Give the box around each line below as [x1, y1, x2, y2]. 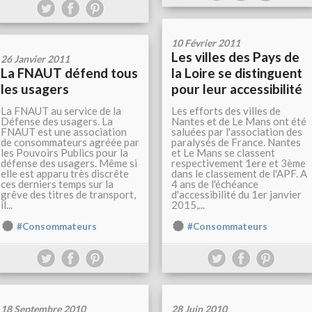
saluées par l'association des [171, 125, 302, 139]
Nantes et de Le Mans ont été [171, 115, 306, 128]
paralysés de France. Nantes [171, 136, 301, 149]
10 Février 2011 [171, 37, 240, 49]
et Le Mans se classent [171, 146, 275, 159]
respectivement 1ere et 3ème [171, 157, 306, 170]
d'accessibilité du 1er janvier [171, 188, 302, 201]
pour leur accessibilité [171, 81, 302, 97]
